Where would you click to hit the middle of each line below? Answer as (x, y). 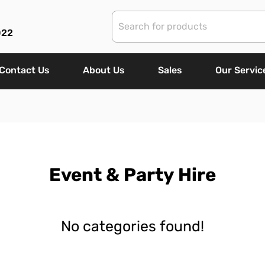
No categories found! (132, 227)
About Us (104, 70)
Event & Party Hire (132, 175)
